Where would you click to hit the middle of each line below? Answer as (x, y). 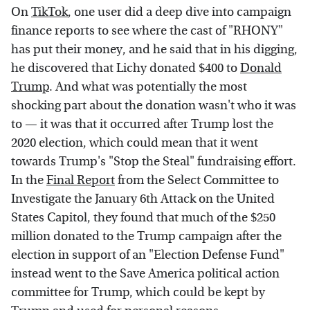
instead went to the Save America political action (145, 273)
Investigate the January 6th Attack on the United (143, 199)
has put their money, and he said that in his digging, (154, 49)
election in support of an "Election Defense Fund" (148, 255)
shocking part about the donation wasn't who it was (154, 105)
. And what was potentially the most (148, 86)
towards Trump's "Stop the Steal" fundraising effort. (154, 161)
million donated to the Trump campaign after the (146, 236)
